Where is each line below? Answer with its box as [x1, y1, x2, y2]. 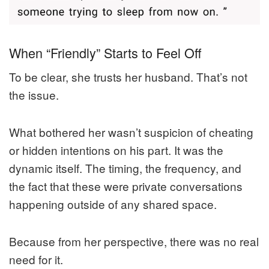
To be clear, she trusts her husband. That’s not [9, 68, 247, 85]
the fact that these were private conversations [9, 178, 243, 195]
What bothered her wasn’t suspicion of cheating [9, 124, 253, 141]
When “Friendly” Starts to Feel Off [9, 43, 202, 62]
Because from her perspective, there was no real [9, 233, 259, 250]
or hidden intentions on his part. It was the [9, 142, 223, 159]
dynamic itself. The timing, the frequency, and [9, 160, 241, 177]
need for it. [9, 251, 63, 268]
